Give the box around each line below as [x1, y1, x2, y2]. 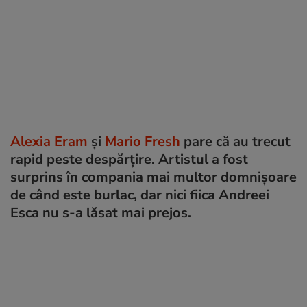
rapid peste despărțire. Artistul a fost [10, 149, 248, 169]
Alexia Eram [10, 132, 88, 151]
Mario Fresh [105, 132, 180, 151]
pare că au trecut [180, 132, 291, 151]
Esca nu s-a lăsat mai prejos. [10, 203, 191, 222]
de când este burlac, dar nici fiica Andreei [10, 185, 269, 204]
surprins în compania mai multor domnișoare [10, 167, 297, 186]
